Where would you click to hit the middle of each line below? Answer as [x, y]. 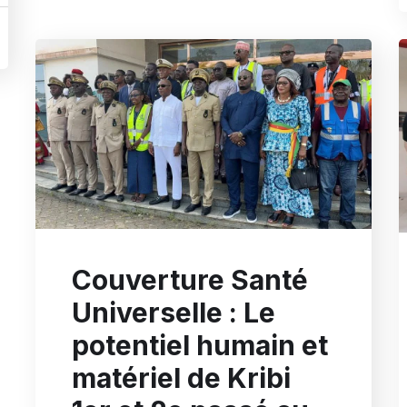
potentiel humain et [200, 345]
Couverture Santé [190, 279]
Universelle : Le [174, 312]
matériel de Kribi [181, 377]
